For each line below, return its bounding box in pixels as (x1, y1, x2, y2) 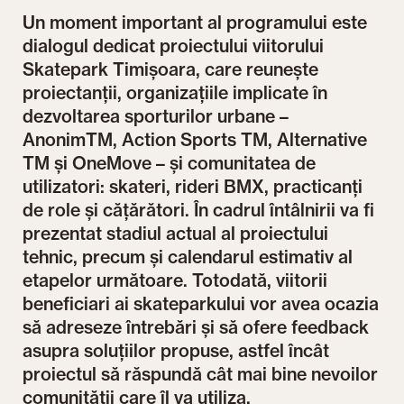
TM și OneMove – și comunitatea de (23, 152, 317, 175)
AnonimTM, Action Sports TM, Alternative (23, 129, 368, 151)
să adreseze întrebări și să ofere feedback (23, 317, 370, 339)
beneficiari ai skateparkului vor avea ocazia (23, 293, 380, 316)
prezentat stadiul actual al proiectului (23, 223, 329, 245)
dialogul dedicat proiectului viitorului (23, 35, 325, 58)
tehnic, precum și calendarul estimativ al (23, 246, 353, 269)
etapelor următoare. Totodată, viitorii (23, 270, 328, 292)
